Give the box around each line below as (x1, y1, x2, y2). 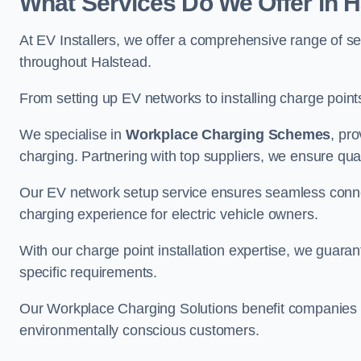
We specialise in (19, 127, 126, 143)
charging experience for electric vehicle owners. (19, 206, 318, 222)
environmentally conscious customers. (19, 322, 259, 338)
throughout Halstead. (19, 54, 151, 70)
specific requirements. (19, 264, 158, 280)
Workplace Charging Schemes (125, 127, 331, 143)
